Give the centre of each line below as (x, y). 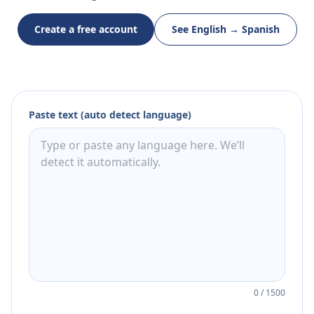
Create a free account (86, 29)
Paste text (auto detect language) (110, 115)
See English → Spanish (225, 29)
